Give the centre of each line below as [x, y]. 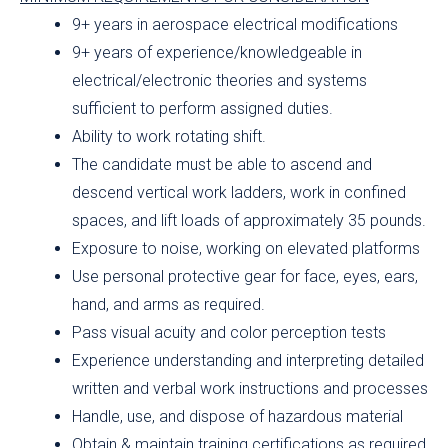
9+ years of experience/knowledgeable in [217, 53]
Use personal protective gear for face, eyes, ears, [245, 277]
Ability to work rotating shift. [169, 137]
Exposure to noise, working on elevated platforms [246, 249]
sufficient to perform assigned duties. [202, 109]
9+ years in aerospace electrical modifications [235, 25]
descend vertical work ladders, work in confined [239, 193]
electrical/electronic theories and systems [219, 81]
